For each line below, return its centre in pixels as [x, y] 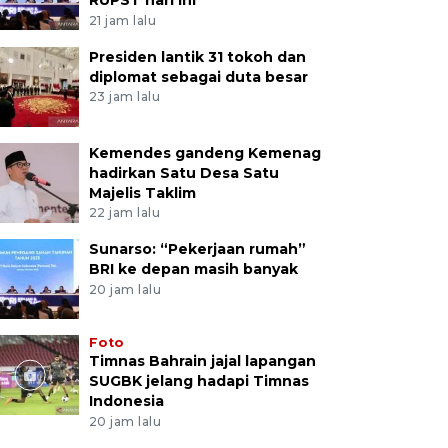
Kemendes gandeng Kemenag [204, 152]
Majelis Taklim [142, 192]
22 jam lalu [124, 213]
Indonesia [126, 401]
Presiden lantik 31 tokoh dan [197, 56]
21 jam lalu [122, 20]
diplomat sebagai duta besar [198, 76]
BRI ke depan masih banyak [193, 269]
